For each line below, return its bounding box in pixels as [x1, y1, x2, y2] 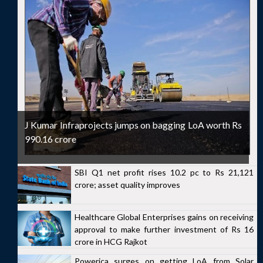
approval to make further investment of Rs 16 [75, 224, 254, 234]
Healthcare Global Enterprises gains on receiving [75, 211, 254, 222]
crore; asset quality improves [75, 180, 180, 190]
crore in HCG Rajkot [75, 236, 147, 247]
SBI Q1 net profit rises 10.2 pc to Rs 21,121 [75, 167, 254, 177]
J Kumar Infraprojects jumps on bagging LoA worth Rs [25, 119, 242, 130]
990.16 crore [25, 133, 76, 144]
